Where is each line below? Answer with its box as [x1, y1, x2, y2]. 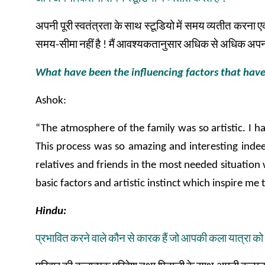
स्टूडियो [144, 21, 174, 33]
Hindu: [35, 206, 66, 217]
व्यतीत [206, 21, 231, 33]
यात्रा [228, 234, 251, 245]
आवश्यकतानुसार [117, 40, 182, 51]
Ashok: [35, 95, 66, 106]
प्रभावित [35, 234, 69, 245]
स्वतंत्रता [75, 21, 112, 33]
